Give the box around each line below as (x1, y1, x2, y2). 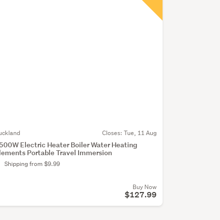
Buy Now (132, 183, 157, 192)
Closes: (102, 129, 124, 137)
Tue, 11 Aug (123, 129, 157, 137)
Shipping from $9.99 (4, 160, 60, 168)
